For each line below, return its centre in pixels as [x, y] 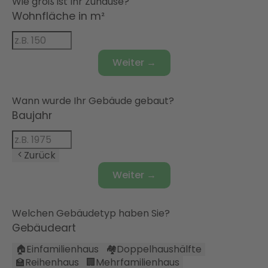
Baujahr [32, 116]
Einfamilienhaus [63, 249]
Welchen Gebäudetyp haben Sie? [91, 214]
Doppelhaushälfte [159, 249]
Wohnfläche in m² [58, 16]
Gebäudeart [44, 228]
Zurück [40, 156]
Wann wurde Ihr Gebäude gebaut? [93, 101]
